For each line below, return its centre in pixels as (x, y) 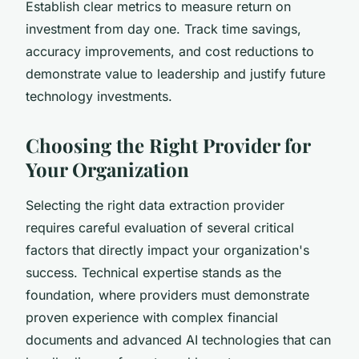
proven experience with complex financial (152, 317)
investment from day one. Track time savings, (163, 28)
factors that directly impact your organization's (167, 250)
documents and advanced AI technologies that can (178, 339)
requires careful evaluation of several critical (160, 227)
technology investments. (99, 96)
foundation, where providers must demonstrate (167, 294)
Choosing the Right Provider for (168, 145)
